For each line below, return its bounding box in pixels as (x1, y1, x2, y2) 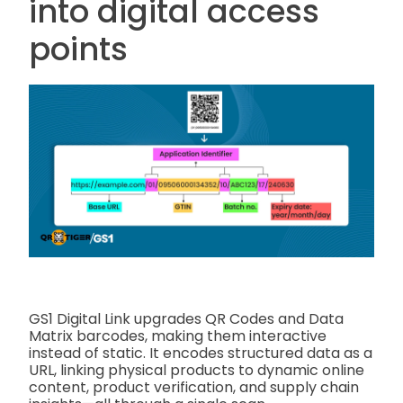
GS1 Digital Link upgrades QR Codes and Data (29, 308, 344, 329)
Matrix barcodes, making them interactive (29, 325, 327, 346)
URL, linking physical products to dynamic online (29, 359, 364, 381)
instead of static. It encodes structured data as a (29, 342, 372, 363)
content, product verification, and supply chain (29, 376, 359, 398)
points (29, 27, 128, 72)
